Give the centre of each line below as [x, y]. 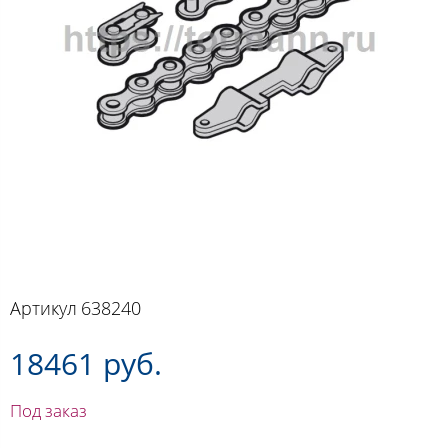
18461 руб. [86, 363]
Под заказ [48, 410]
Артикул [43, 307]
